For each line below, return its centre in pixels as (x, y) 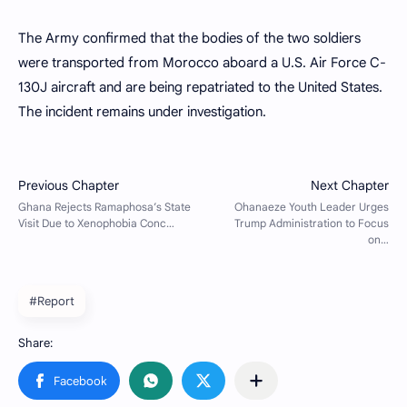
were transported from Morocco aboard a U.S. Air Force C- (202, 63)
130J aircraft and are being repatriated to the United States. (200, 87)
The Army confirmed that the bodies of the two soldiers (189, 38)
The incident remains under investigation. (142, 112)
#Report (52, 301)
